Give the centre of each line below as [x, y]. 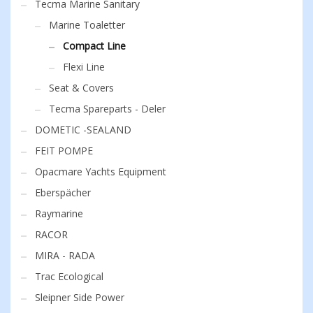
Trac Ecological [69, 277]
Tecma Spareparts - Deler [107, 109]
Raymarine [59, 214]
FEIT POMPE [64, 151]
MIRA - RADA [65, 256]
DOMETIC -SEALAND [83, 130]
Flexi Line [84, 67]
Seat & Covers [81, 88]
